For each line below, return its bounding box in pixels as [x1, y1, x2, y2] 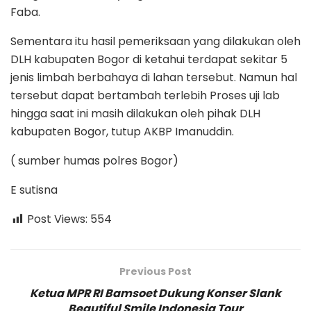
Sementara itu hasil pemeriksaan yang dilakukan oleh [10, 33, 301, 50]
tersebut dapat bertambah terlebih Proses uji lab [10, 87, 280, 104]
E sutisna [10, 182, 58, 199]
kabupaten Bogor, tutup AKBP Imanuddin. [10, 124, 234, 140]
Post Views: [27, 211, 87, 228]
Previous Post [119, 264, 192, 279]
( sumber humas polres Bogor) [10, 153, 178, 169]
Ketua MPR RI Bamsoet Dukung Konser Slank [30, 285, 281, 302]
